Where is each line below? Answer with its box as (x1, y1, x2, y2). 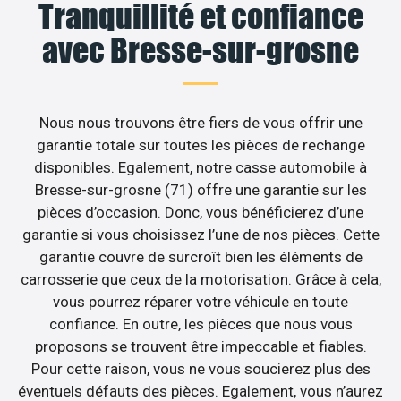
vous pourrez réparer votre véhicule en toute (53, 292, 348, 311)
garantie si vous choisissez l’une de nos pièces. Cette (21, 225, 380, 243)
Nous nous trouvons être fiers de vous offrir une (38, 113, 363, 132)
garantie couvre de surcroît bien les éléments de (38, 247, 363, 266)
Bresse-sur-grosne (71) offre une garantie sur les (34, 180, 367, 199)
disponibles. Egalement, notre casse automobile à (34, 158, 367, 176)
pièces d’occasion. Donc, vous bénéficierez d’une (38, 202, 363, 221)
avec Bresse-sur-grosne (42, 30, 359, 70)
